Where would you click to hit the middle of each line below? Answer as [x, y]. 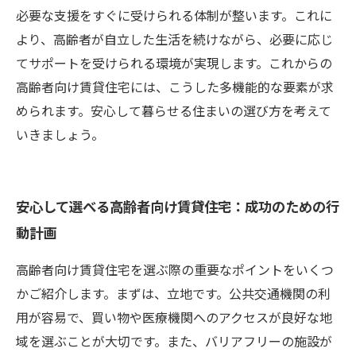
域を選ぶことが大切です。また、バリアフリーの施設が [174, 341]
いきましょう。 [60, 134]
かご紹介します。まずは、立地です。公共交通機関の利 [173, 293]
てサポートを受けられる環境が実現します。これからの [174, 63]
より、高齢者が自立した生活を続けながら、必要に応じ [174, 39]
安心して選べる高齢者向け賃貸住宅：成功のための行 [178, 206]
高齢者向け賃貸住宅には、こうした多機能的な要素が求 [175, 87]
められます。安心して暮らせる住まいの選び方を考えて [174, 110]
